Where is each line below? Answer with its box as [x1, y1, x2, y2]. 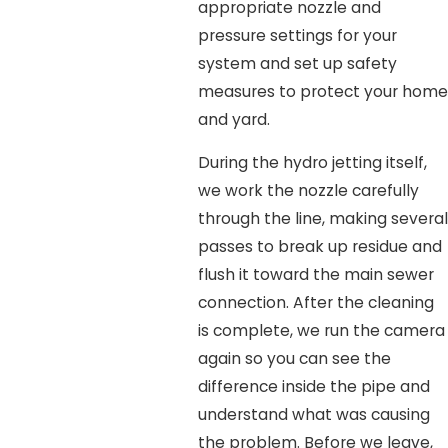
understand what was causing [197, 404, 430, 426]
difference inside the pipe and [197, 376, 430, 398]
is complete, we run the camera [197, 320, 445, 342]
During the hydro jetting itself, [197, 152, 427, 174]
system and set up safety [197, 52, 397, 74]
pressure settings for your [197, 24, 397, 46]
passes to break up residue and [197, 236, 442, 258]
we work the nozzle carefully [197, 180, 419, 202]
